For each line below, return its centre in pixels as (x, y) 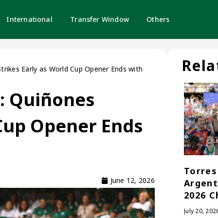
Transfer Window (100, 19)
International (29, 19)
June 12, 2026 (132, 181)
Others (158, 19)
